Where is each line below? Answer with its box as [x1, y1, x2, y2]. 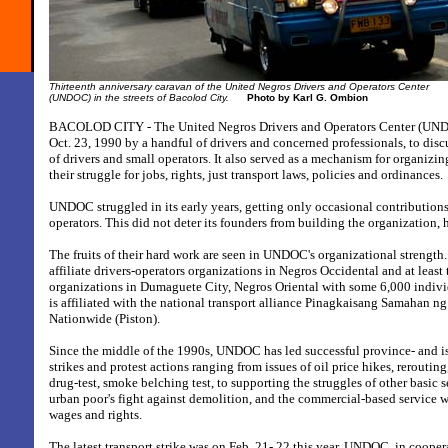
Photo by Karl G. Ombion [247, 92, 368, 103]
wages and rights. [49, 407, 142, 422]
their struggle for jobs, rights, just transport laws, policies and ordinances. [49, 167, 443, 182]
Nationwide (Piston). [49, 311, 160, 326]
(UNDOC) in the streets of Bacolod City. [49, 92, 229, 103]
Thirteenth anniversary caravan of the [49, 81, 225, 92]
